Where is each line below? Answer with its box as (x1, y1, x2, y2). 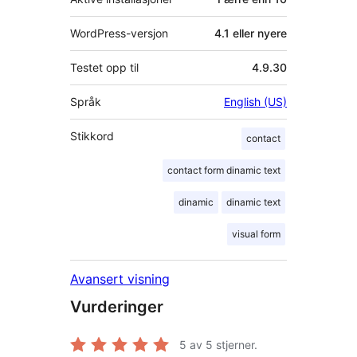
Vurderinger (70, 297, 163, 317)
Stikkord (70, 129, 114, 143)
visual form (232, 228, 280, 241)
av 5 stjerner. (186, 338, 257, 352)
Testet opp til (70, 61, 139, 75)
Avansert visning (70, 271, 170, 288)
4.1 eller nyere (214, 26, 287, 41)
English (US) (224, 95, 287, 109)
